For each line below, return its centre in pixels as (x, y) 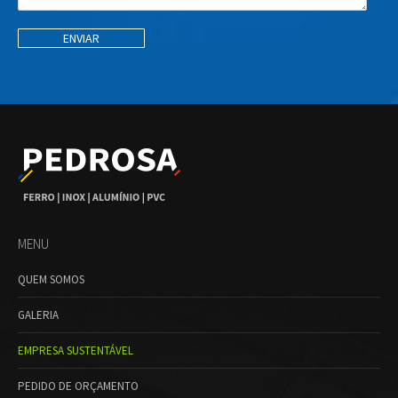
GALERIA (38, 314)
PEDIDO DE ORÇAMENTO (78, 386)
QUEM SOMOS (51, 279)
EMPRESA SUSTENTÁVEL (76, 350)
